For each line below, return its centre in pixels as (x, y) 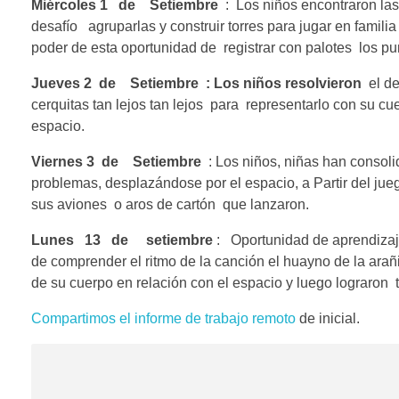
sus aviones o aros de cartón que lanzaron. (170, 205)
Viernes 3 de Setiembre (116, 162)
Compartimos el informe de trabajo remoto (163, 319)
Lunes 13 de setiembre (122, 240)
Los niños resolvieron (288, 84)
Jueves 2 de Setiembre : (121, 84)
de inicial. (328, 319)
